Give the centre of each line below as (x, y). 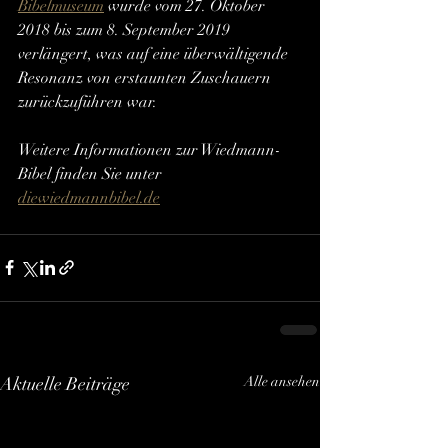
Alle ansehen (282, 381)
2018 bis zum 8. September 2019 (126, 29)
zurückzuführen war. (87, 101)
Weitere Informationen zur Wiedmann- (149, 149)
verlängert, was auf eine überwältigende (155, 53)
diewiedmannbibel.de (89, 197)
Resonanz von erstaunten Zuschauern (146, 77)
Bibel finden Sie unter (92, 173)
